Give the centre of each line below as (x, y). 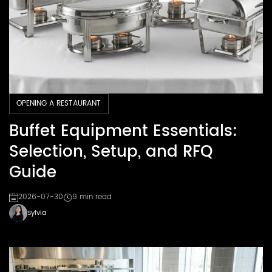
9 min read (92, 197)
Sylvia (37, 213)
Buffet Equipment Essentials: (123, 131)
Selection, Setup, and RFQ (111, 152)
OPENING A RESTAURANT (59, 104)
